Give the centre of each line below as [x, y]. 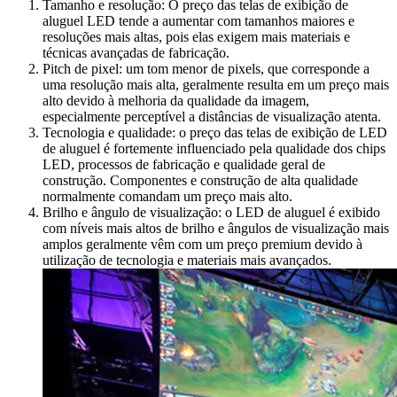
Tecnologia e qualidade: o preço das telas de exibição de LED [215, 132]
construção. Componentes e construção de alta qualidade [200, 180]
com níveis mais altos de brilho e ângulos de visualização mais [216, 228]
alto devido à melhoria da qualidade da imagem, [176, 100]
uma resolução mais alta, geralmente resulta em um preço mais [216, 84]
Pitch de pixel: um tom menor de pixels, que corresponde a [206, 68]
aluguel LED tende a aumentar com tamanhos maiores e [198, 20]
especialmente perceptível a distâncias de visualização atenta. [212, 116]
